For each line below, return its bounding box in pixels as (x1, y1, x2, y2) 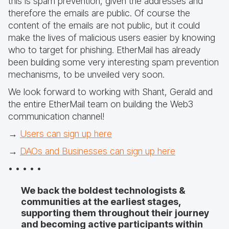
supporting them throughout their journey (21, 208, 209, 218)
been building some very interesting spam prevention (8, 57, 219, 67)
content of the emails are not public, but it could (8, 20, 200, 31)
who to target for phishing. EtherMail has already (8, 44, 200, 55)
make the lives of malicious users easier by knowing (8, 32, 215, 43)
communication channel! (8, 111, 104, 122)
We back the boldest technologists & (21, 185, 185, 196)
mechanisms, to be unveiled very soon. (8, 69, 165, 80)
